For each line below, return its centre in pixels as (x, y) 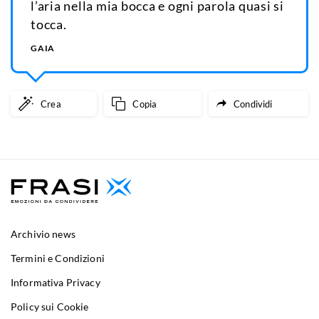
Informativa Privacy (56, 282)
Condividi (253, 104)
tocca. (49, 25)
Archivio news (43, 234)
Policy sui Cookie (50, 306)
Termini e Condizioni (58, 258)
